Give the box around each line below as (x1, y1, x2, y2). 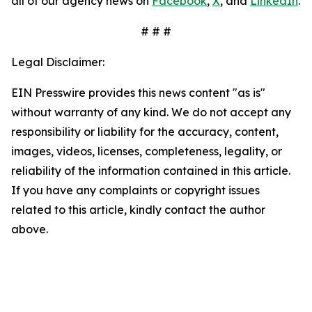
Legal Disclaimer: (11, 55, 104, 69)
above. (11, 222, 48, 236)
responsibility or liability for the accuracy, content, (11, 125, 279, 139)
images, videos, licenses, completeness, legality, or (11, 144, 282, 158)
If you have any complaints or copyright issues (11, 183, 260, 197)
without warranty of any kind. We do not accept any (11, 105, 291, 119)
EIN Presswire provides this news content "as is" (11, 86, 265, 100)
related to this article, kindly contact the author (11, 203, 265, 217)
